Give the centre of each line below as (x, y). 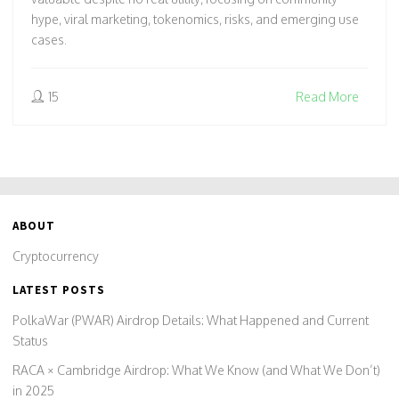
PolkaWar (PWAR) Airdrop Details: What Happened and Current (191, 321)
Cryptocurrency (56, 256)
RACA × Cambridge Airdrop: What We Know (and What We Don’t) (196, 370)
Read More (327, 97)
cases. (49, 40)
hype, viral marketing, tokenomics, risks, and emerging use (195, 20)
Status (30, 341)
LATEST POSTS (59, 290)
